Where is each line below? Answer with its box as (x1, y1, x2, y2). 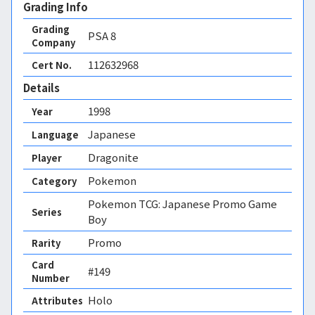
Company (32, 36, 75, 49)
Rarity (32, 236, 60, 250)
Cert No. (32, 58, 72, 72)
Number (32, 271, 70, 285)
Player (32, 150, 62, 165)
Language (32, 127, 79, 141)
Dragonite (88, 150, 139, 165)
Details (23, 80, 60, 95)
